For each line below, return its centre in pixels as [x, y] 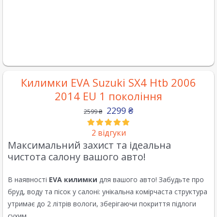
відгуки [111, 133]
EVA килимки [73, 180]
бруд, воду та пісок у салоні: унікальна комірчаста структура [108, 192]
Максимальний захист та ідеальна [89, 145]
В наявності [28, 180]
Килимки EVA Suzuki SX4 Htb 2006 [108, 83]
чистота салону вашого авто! [77, 157]
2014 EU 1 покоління [108, 96]
